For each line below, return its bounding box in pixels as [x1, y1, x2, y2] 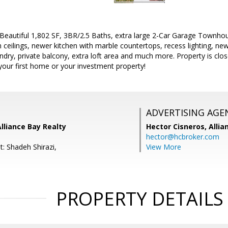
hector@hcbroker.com [146, 132, 219, 141]
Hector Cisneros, [146, 122, 209, 131]
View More [146, 142, 181, 152]
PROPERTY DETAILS [55, 186, 223, 211]
